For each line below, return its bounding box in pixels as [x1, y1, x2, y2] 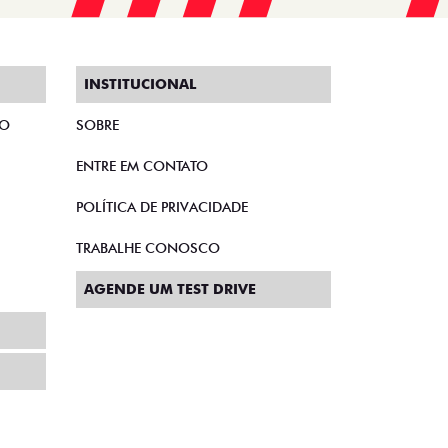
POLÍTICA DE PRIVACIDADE [76, 199, 248, 216]
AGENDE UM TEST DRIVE [84, 281, 256, 298]
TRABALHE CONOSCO [76, 240, 220, 257]
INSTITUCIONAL [84, 76, 196, 93]
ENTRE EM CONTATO [76, 158, 208, 175]
